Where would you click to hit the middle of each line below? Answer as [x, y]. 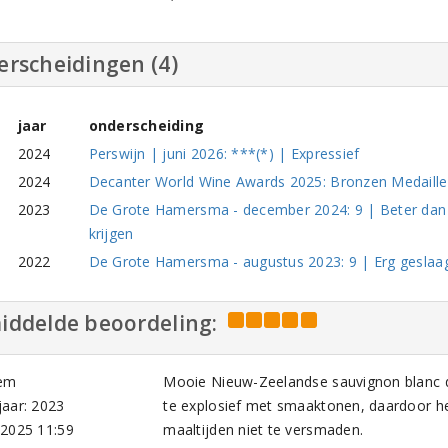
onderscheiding [146, 126]
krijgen [111, 234]
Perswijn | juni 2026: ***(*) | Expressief [224, 154]
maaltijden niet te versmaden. [263, 430]
